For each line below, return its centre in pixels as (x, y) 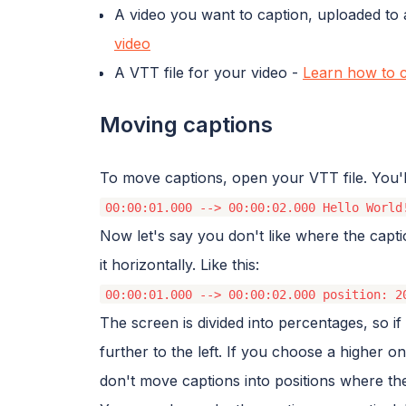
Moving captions (186, 124)
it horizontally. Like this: (179, 264)
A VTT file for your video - (208, 72)
